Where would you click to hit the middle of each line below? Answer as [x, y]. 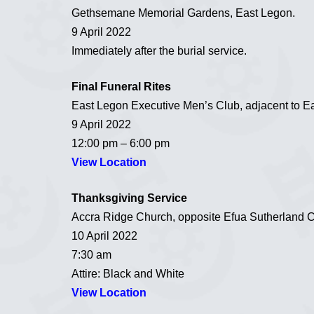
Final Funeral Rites [121, 86]
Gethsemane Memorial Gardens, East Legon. [183, 13]
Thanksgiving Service [129, 198]
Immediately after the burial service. [159, 50]
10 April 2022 [104, 235]
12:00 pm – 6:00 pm [121, 143]
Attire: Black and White [128, 273]
